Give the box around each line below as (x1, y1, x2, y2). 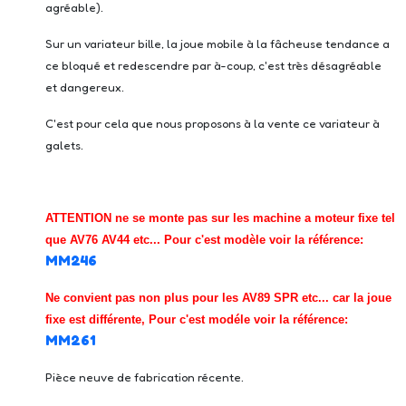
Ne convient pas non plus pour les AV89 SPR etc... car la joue (45, 291, 391, 304)
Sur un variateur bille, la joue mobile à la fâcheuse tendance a (45, 36, 390, 51)
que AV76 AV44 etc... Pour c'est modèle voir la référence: (45, 233, 363, 246)
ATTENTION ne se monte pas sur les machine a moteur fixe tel (45, 211, 395, 225)
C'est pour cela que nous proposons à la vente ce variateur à (45, 116, 380, 130)
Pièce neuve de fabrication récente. (45, 370, 244, 384)
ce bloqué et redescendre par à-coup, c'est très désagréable (45, 58, 382, 72)
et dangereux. (45, 80, 124, 94)
